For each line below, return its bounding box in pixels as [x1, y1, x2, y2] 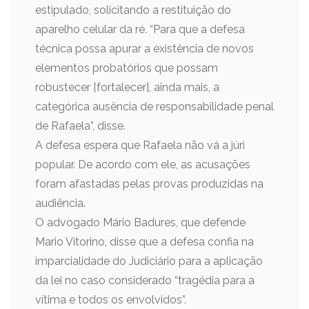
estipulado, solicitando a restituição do [35, 3, 231, 17]
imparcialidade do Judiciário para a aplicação [35, 255, 263, 268]
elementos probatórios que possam [35, 61, 218, 74]
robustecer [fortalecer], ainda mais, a [35, 81, 219, 94]
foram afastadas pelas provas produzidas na [35, 177, 263, 190]
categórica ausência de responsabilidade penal [35, 100, 274, 113]
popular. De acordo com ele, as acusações [35, 158, 250, 171]
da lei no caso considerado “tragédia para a [35, 274, 255, 287]
